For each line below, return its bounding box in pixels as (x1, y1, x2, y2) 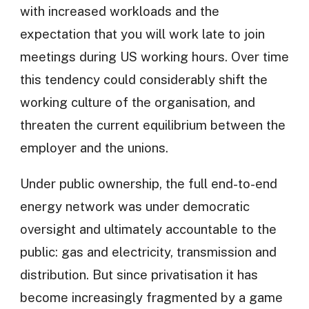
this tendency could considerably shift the (19, 71, 268, 87)
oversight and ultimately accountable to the (19, 221, 277, 237)
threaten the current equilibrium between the (19, 117, 286, 132)
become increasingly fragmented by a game (19, 289, 283, 305)
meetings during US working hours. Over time (19, 48, 289, 64)
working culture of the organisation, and (19, 94, 255, 110)
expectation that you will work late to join (19, 26, 265, 41)
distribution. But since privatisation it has (19, 266, 258, 282)
